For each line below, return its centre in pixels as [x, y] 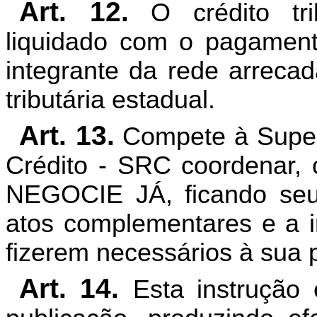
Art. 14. [69, 289]
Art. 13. [67, 136]
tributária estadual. [110, 100]
